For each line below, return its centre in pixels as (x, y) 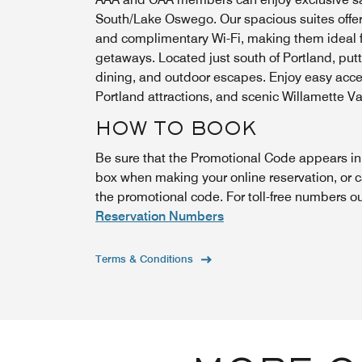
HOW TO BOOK (176, 130)
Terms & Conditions (144, 259)
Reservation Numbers (160, 216)
